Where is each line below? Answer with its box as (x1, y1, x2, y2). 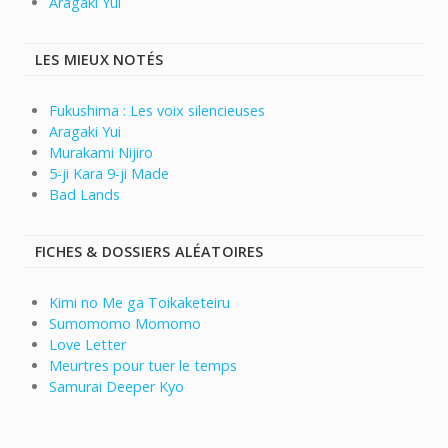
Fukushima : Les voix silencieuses (49, 101, 265, 121)
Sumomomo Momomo (49, 314, 201, 334)
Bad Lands (49, 185, 120, 205)
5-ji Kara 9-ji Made (49, 164, 169, 184)
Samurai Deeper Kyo (49, 377, 184, 397)
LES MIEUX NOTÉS (35, 50, 163, 70)
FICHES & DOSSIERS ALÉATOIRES (35, 242, 264, 262)
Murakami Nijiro (49, 143, 153, 163)
